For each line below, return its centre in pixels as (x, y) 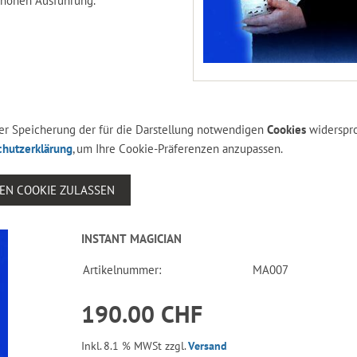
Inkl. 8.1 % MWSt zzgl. (135, 345)
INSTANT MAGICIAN (132, 238)
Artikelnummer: (122, 269)
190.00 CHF (142, 313)
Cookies (286, 129)
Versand (208, 345)
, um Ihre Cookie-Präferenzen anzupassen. (178, 148)
